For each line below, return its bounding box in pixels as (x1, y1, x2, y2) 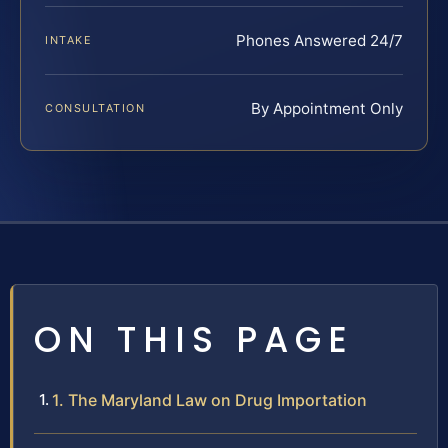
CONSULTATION (45, 101, 146, 116)
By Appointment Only (251, 99, 403, 119)
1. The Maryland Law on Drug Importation (52, 390, 367, 411)
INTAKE (45, 33, 93, 48)
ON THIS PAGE (34, 315, 354, 365)
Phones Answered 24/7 (236, 31, 403, 51)
